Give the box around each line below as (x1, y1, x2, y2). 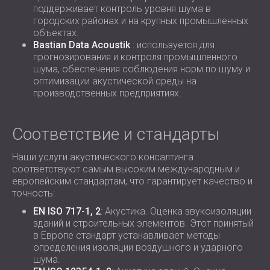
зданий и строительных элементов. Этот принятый (33, 218, 254, 229)
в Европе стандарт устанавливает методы (33, 230, 220, 241)
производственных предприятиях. (33, 87, 181, 99)
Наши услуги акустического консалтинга (12, 151, 193, 163)
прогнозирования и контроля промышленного (33, 51, 237, 63)
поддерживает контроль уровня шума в (33, 3, 211, 14)
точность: (12, 187, 55, 199)
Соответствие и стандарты (12, 124, 219, 144)
